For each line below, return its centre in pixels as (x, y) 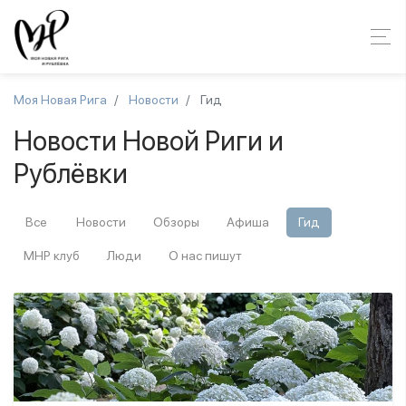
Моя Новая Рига (60, 100)
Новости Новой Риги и (149, 140)
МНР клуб (52, 256)
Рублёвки (71, 173)
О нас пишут (205, 256)
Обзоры (176, 222)
